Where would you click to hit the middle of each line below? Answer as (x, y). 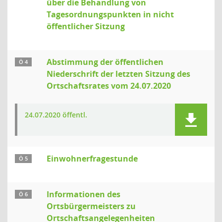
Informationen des (83, 194)
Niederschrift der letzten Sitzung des (118, 74)
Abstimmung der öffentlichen (105, 62)
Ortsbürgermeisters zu (91, 206)
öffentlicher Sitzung (86, 26)
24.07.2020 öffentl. (56, 115)
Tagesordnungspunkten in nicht (110, 14)
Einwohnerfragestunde (92, 159)
